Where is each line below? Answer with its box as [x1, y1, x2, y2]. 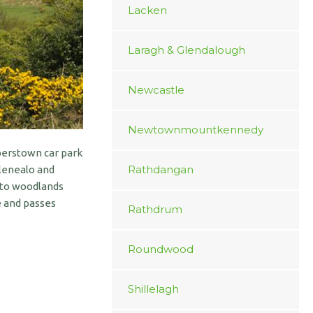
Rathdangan [127, 163, 194, 176]
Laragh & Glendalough [127, 43, 245, 57]
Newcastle [127, 83, 184, 96]
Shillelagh [127, 282, 179, 296]
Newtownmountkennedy [127, 123, 263, 136]
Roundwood [127, 242, 194, 256]
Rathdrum [127, 203, 182, 216]
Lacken [127, 3, 167, 17]
